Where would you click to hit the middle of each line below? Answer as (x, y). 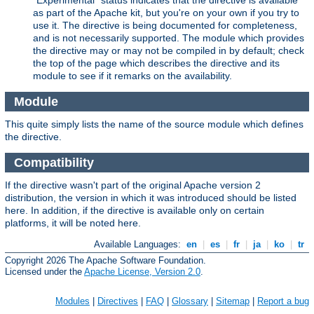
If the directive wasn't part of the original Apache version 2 (133, 185)
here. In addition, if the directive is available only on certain (135, 211)
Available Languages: (139, 245)
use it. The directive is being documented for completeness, (165, 26)
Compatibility (55, 162)
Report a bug (283, 301)
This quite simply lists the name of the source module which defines (154, 124)
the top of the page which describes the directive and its (156, 63)
